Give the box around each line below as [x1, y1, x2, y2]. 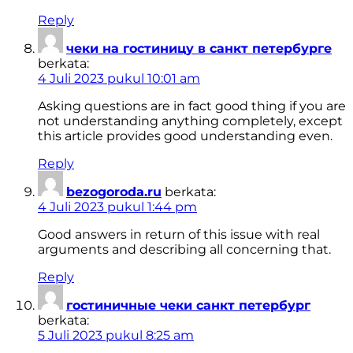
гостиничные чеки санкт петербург [66, 298, 310, 314]
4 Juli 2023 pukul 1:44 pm [38, 199, 197, 215]
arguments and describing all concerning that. [38, 242, 331, 258]
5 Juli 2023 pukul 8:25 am [38, 328, 194, 344]
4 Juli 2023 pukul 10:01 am [38, 71, 200, 87]
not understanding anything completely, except [38, 113, 343, 129]
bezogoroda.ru [66, 184, 162, 200]
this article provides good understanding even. [38, 128, 333, 144]
